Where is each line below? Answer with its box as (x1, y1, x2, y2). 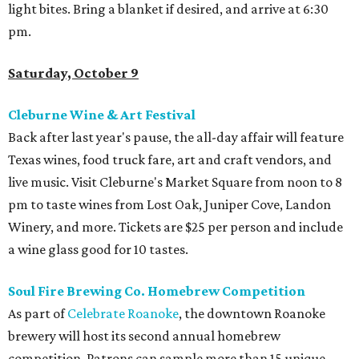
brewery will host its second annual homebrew (8, 328, 280, 344)
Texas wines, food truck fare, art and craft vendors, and (8, 151, 332, 167)
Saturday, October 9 (8, 65, 139, 81)
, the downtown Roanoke (179, 305, 325, 321)
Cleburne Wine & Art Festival (8, 107, 196, 123)
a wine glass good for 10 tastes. (8, 241, 188, 257)
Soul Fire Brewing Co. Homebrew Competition (8, 283, 305, 299)
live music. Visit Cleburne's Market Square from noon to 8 (8, 174, 342, 190)
